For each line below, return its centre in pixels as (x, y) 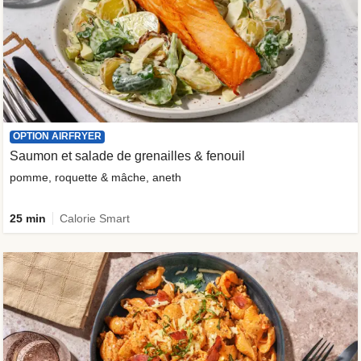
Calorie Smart (95, 218)
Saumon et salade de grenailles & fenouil (127, 156)
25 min (28, 218)
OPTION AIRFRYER (57, 137)
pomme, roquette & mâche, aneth (95, 178)
